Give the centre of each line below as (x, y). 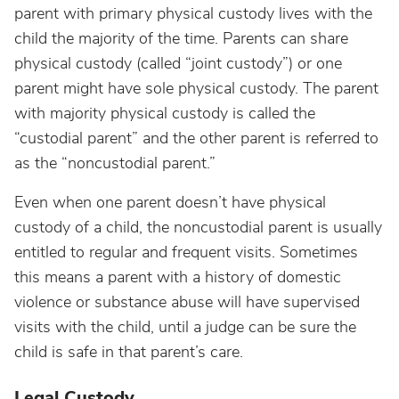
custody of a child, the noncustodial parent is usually (198, 227)
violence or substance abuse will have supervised (187, 302)
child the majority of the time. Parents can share (181, 38)
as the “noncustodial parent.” (115, 163)
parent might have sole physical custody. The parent (196, 88)
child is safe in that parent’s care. (129, 352)
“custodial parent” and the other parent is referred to (196, 138)
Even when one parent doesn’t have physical (170, 202)
